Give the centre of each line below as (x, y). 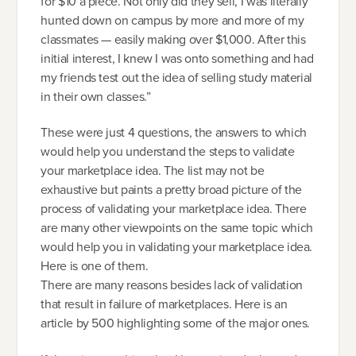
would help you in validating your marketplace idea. (177, 247)
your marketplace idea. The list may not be (153, 171)
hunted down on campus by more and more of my (172, 20)
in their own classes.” (96, 96)
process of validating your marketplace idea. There (174, 209)
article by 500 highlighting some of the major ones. (176, 323)
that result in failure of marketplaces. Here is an (164, 304)
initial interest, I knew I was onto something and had (177, 58)
